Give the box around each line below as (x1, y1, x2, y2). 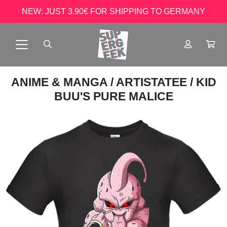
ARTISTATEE (116, 75, 190, 89)
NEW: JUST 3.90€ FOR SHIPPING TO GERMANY (22, 7, 205, 16)
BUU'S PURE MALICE (54, 90, 173, 103)
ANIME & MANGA (11, 75, 110, 89)
